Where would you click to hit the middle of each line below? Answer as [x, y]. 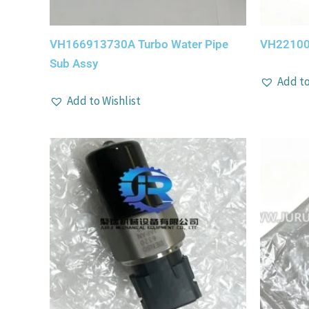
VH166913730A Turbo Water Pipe [139, 44]
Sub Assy [74, 64]
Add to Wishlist [104, 100]
